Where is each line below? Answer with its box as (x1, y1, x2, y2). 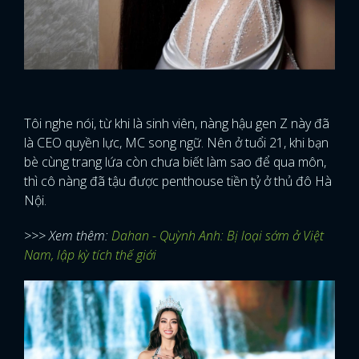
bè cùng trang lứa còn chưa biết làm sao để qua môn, (24, 152, 326, 171)
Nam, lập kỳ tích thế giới (24, 245, 156, 264)
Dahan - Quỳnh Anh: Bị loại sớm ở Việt (111, 226, 324, 244)
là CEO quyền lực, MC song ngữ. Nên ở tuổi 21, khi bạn (24, 133, 329, 151)
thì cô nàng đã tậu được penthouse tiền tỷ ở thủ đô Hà (24, 171, 332, 190)
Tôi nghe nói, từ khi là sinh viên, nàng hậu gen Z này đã (24, 114, 329, 132)
